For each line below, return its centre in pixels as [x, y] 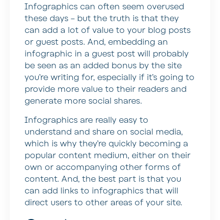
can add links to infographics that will [101, 191]
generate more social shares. [83, 101]
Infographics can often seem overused [104, 7]
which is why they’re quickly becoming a [106, 144]
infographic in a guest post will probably [107, 54]
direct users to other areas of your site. [103, 203]
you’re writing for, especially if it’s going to [110, 78]
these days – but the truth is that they [102, 19]
